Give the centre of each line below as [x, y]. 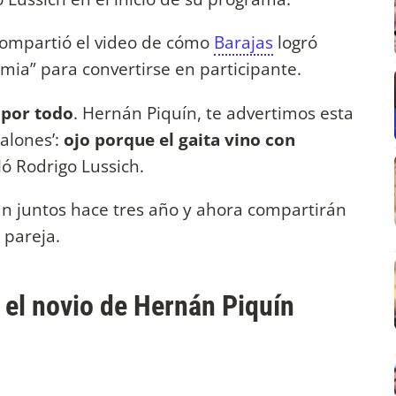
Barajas [244, 42]
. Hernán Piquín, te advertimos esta [213, 112]
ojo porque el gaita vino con [177, 139]
